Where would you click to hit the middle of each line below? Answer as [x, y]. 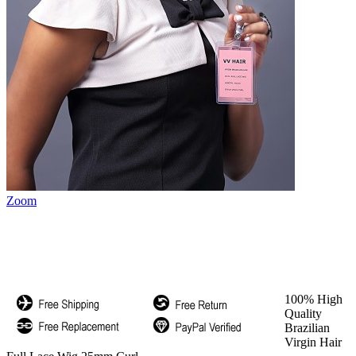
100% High [313, 299]
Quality [303, 313]
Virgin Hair [313, 342]
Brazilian [307, 328]
